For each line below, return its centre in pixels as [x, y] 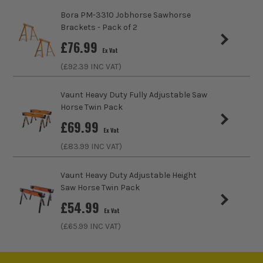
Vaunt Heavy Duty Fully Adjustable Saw [134, 95]
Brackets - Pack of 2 [99, 28]
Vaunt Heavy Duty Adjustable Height [128, 175]
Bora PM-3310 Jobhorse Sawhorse [125, 15]
